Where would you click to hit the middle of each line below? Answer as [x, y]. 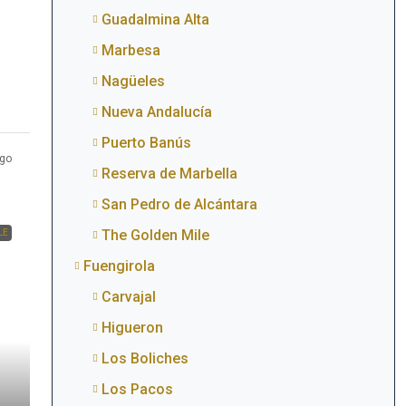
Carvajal [128, 297]
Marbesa [130, 50]
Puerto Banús [146, 143]
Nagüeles [133, 81]
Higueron [132, 328]
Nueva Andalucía [156, 112]
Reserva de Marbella [169, 174]
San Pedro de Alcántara [179, 204]
